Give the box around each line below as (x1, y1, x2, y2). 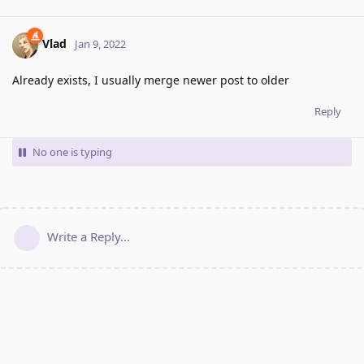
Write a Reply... (47, 227, 130, 245)
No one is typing (32, 144, 112, 159)
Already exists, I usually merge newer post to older (12, 71, 289, 88)
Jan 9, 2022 (75, 37, 126, 52)
